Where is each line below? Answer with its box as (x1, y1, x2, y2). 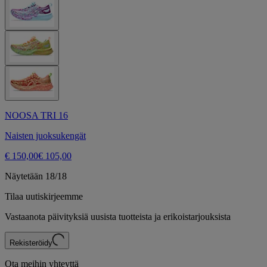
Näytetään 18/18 (5, 171, 67, 182)
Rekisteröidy (10, 238, 52, 248)
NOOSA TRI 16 (5, 110, 68, 121)
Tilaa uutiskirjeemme (5, 191, 83, 202)
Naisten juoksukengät (5, 131, 86, 141)
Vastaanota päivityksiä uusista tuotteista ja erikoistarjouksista (5, 212, 231, 222)
